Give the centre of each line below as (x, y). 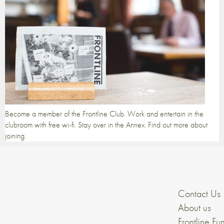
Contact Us (199, 193)
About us (194, 207)
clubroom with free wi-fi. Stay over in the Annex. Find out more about (106, 124)
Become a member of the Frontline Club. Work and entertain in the (104, 113)
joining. (15, 135)
